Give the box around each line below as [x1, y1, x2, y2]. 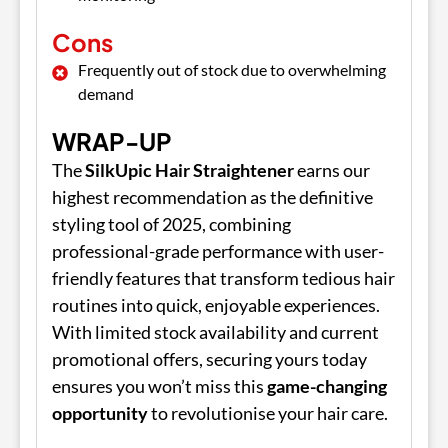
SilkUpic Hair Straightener [85, 158, 294, 181]
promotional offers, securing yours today [52, 347, 367, 370]
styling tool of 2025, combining [52, 212, 291, 235]
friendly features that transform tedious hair [52, 266, 395, 289]
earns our [294, 158, 370, 181]
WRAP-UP [52, 125, 172, 156]
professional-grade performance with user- [52, 239, 384, 262]
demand [78, 83, 134, 103]
